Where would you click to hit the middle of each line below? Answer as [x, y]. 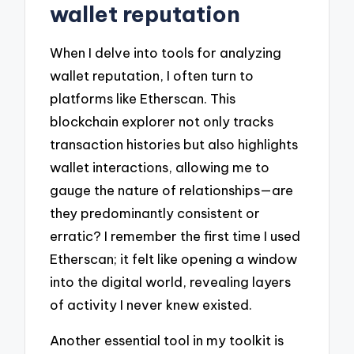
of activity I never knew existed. [151, 305]
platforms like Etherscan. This [143, 99]
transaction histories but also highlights [174, 145]
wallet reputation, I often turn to [152, 76]
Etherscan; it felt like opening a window [174, 259]
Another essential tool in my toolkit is [167, 340]
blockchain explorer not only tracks [162, 122]
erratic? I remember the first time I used [175, 236]
